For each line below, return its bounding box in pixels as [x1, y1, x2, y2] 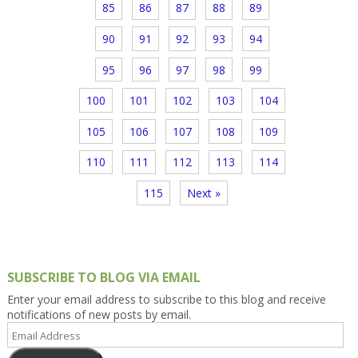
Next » [186, 185, 221, 201]
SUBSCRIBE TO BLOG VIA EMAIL [6, 268, 201, 286]
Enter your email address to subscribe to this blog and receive [6, 291, 326, 307]
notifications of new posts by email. [6, 306, 191, 322]
